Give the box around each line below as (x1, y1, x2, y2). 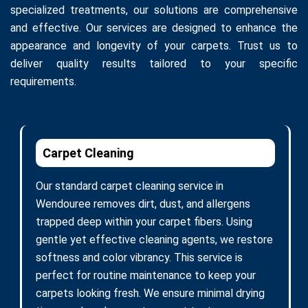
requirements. (10, 74, 76, 88)
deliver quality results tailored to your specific (10, 56, 298, 70)
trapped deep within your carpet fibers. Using (36, 214, 252, 228)
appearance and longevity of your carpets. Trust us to (10, 38, 298, 52)
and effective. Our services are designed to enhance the (10, 21, 298, 34)
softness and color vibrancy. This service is (36, 250, 243, 264)
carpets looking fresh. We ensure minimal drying (36, 286, 265, 300)
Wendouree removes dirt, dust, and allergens (36, 197, 250, 210)
